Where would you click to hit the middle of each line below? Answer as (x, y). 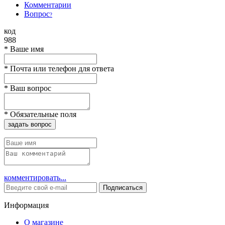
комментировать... (35, 177)
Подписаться (123, 187)
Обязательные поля (42, 114)
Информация (26, 205)
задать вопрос (30, 124)
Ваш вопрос (30, 88)
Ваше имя (26, 49)
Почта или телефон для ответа (61, 68)
